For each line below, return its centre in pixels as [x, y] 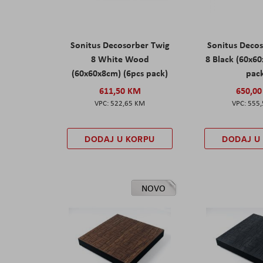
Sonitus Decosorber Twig [120, 44]
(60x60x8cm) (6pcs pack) [120, 73]
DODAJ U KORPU [120, 139]
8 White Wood [120, 58]
